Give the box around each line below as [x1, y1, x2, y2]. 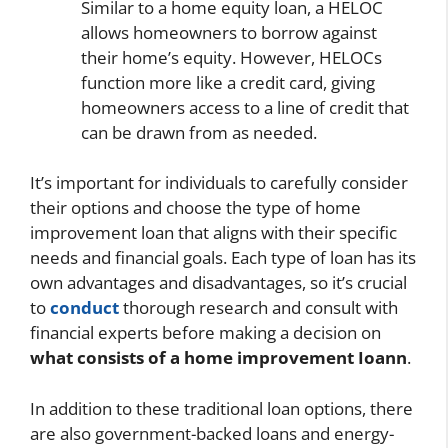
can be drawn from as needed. [81, 120, 317, 144]
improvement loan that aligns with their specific [30, 221, 397, 245]
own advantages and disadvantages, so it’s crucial [30, 271, 407, 295]
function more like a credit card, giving [81, 70, 375, 94]
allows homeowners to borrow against [81, 20, 377, 44]
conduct [50, 296, 119, 320]
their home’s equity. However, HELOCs [81, 45, 382, 69]
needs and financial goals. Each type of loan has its [30, 246, 416, 270]
